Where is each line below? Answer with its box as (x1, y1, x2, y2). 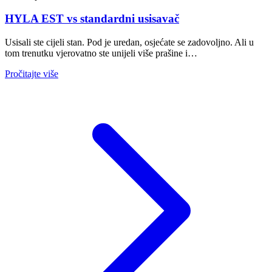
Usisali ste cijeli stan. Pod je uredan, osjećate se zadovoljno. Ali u (5, 37, 254, 48)
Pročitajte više (5, 69, 58, 80)
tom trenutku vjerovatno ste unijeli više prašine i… (5, 48, 197, 59)
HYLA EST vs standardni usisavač (5, 12, 179, 25)
